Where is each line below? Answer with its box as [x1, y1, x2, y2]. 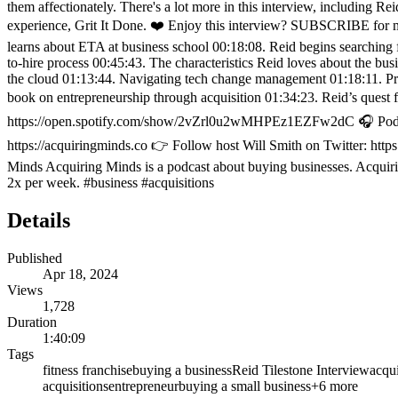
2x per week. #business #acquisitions [7, 175, 214, 191]
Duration [7, 314, 57, 330]
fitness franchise [43, 362, 132, 378]
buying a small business [179, 378, 311, 394]
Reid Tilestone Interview [232, 362, 370, 378]
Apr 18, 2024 [43, 267, 118, 283]
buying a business [132, 362, 232, 378]
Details [7, 209, 70, 233]
